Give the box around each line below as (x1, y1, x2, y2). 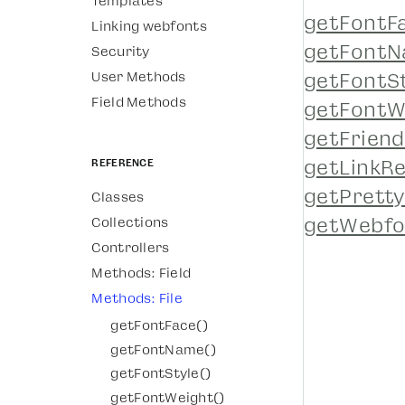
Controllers (91, 240, 170, 255)
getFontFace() (110, 318, 209, 334)
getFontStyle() (110, 366, 212, 381)
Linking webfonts (91, 18, 207, 33)
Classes (91, 189, 145, 204)
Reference (91, 155, 154, 169)
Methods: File (91, 290, 184, 306)
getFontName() (110, 342, 217, 357)
